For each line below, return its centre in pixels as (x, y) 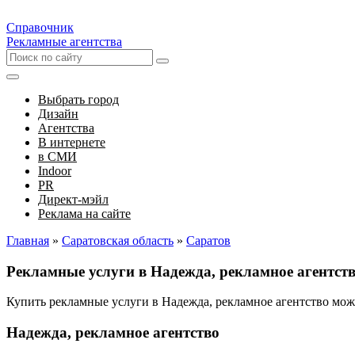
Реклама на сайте (84, 214)
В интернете (72, 142)
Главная (28, 240)
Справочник (40, 27)
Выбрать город (78, 99)
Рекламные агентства (64, 42)
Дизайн (58, 114)
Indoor (55, 171)
